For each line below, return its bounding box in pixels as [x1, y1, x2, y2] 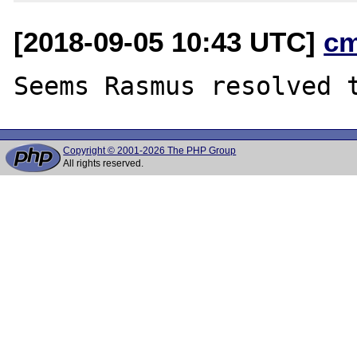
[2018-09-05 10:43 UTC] [14, 25, 324, 57]
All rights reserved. [63, 158, 144, 169]
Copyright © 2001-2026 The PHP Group [63, 145, 237, 156]
